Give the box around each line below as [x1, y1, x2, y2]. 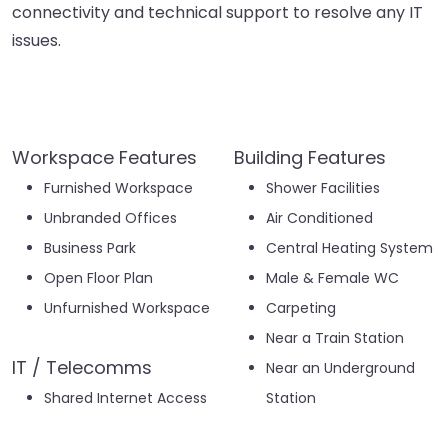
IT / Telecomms [12, 355, 152, 381]
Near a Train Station [266, 328, 404, 349]
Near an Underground [266, 358, 415, 379]
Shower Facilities [266, 178, 380, 199]
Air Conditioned [266, 208, 373, 229]
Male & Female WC [266, 268, 399, 289]
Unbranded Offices [44, 208, 177, 229]
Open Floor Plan [44, 268, 153, 289]
